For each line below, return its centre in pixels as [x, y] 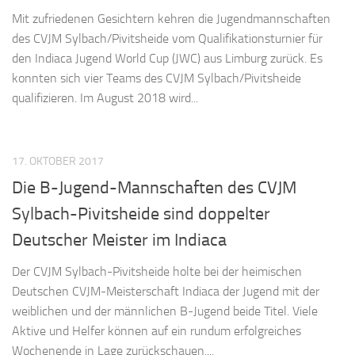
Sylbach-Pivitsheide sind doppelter [141, 214]
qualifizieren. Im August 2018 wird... [105, 98]
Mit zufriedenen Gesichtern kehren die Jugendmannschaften [171, 19]
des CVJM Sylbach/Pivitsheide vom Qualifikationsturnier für [167, 39]
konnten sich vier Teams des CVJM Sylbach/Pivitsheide [157, 78]
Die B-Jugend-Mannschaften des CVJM [154, 187]
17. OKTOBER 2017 [58, 162]
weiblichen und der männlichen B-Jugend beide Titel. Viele [165, 311]
